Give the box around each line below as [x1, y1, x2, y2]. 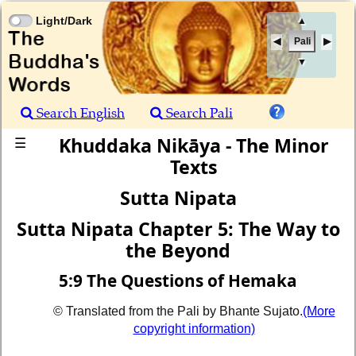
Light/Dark [36, 15, 92, 27]
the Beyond [126, 238, 230, 264]
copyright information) [133, 322, 255, 336]
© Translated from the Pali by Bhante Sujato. [52, 304, 303, 319]
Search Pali [163, 105, 233, 122]
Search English [33, 105, 125, 122]
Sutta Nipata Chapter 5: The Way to [16, 216, 340, 242]
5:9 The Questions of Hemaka [59, 269, 297, 292]
